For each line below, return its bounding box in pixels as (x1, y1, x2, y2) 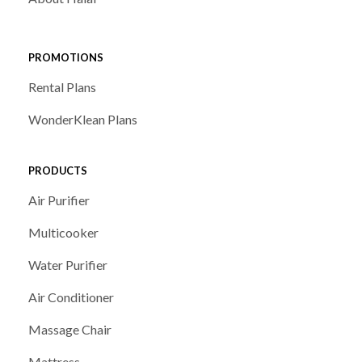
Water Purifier (28, 257, 107, 273)
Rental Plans (28, 79, 96, 95)
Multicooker (28, 225, 99, 241)
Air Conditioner (28, 289, 114, 305)
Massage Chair (28, 322, 112, 338)
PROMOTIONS (28, 50, 103, 64)
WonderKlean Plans (28, 112, 137, 128)
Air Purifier (28, 192, 90, 208)
